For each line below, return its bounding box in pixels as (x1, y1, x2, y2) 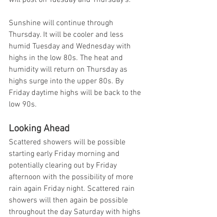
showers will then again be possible (9, 196, 130, 205)
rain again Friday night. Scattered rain (9, 184, 137, 194)
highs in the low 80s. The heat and (9, 53, 125, 63)
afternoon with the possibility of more (9, 172, 135, 182)
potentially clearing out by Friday (9, 161, 119, 170)
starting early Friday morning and (9, 149, 122, 159)
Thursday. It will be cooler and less (9, 30, 125, 40)
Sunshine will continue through (9, 18, 115, 28)
